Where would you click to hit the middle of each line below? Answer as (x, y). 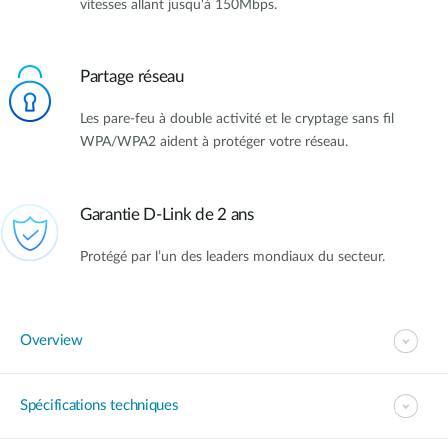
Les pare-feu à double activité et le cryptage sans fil (237, 119)
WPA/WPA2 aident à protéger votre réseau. (214, 142)
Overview (51, 340)
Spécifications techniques (99, 405)
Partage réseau (132, 77)
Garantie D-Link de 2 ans (167, 214)
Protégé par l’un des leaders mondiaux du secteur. (232, 256)
